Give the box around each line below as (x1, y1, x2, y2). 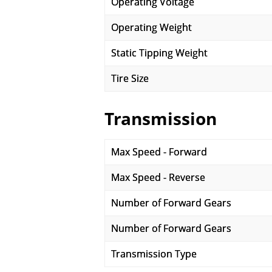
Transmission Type (111, 247, 197, 260)
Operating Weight (111, 21, 192, 34)
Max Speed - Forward (111, 145, 207, 158)
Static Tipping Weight (111, 46, 208, 59)
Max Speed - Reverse (111, 171, 205, 184)
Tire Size (111, 72, 149, 85)
